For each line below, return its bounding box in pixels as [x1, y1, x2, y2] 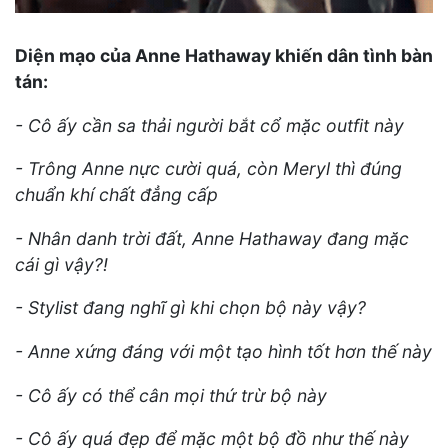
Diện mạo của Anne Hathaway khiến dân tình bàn [15, 44, 433, 66]
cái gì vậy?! [15, 253, 108, 275]
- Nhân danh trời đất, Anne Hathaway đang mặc [15, 227, 409, 249]
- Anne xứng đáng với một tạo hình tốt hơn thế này [15, 340, 432, 362]
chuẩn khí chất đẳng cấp [15, 184, 218, 206]
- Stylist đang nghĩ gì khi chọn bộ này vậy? [15, 297, 366, 319]
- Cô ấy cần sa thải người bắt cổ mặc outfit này [15, 114, 404, 136]
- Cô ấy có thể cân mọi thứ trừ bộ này [15, 384, 327, 406]
